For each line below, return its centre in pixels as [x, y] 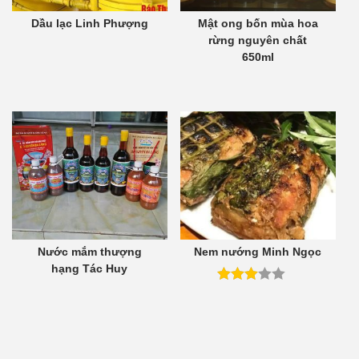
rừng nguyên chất [258, 40]
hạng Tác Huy [90, 269]
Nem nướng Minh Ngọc [258, 252]
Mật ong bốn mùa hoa [258, 24]
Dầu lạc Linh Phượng [89, 24]
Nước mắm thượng [89, 252]
